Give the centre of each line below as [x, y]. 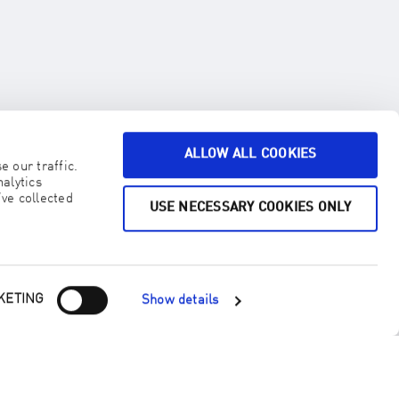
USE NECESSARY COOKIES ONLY [250, 208]
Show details [180, 301]
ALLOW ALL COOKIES [250, 155]
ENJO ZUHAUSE [152, 160]
